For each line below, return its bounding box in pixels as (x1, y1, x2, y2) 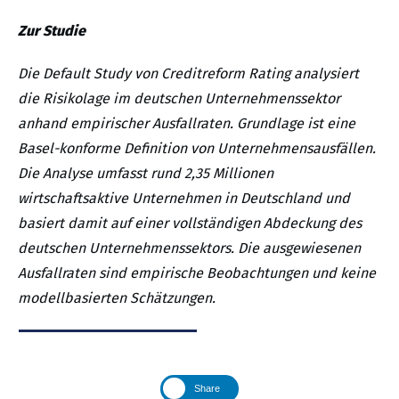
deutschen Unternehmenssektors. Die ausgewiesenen (18, 239, 361, 256)
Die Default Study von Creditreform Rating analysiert (18, 64, 359, 82)
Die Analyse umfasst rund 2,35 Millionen (18, 164, 273, 182)
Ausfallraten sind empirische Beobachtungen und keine (18, 264, 376, 281)
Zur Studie (18, 21, 85, 39)
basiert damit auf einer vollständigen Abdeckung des (18, 214, 362, 232)
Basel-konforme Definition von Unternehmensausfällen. (18, 139, 376, 157)
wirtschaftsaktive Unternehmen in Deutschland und (18, 189, 350, 207)
